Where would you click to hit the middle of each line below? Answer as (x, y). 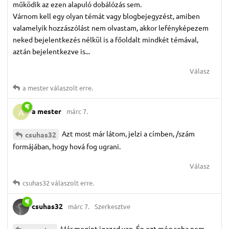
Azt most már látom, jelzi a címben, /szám (128, 134)
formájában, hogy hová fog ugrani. (67, 146)
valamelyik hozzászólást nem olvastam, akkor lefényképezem (111, 28)
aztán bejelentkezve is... (51, 51)
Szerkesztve (112, 206)
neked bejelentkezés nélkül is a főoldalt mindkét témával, (106, 40)
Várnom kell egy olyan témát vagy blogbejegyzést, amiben (106, 16)
